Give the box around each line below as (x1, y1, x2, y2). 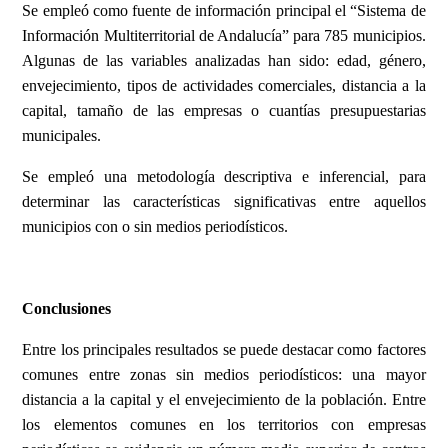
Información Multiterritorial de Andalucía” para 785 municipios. (22, 27, 426, 45)
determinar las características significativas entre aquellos (22, 193, 426, 211)
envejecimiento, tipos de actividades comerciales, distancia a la (22, 77, 426, 95)
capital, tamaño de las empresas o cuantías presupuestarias (22, 102, 426, 120)
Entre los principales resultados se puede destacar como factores (22, 341, 426, 359)
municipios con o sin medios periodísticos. (22, 218, 289, 236)
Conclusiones (22, 300, 112, 318)
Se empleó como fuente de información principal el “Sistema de (22, 2, 426, 20)
